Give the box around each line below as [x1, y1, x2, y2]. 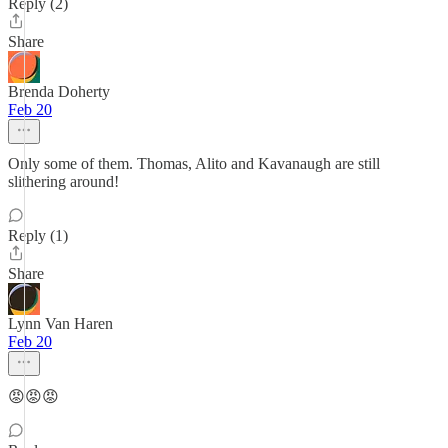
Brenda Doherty [8, 83, 110, 100]
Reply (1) [8, 227, 68, 244]
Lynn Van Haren [8, 315, 113, 332]
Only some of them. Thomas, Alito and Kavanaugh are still [8, 155, 380, 172]
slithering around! [8, 173, 119, 190]
